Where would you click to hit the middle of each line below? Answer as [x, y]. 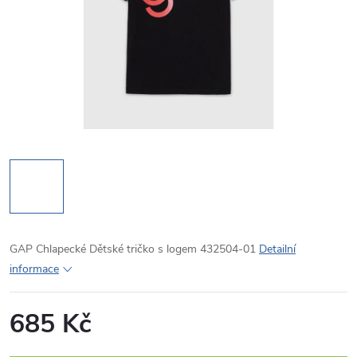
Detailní [277, 249]
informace [34, 269]
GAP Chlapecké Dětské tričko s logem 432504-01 [134, 249]
